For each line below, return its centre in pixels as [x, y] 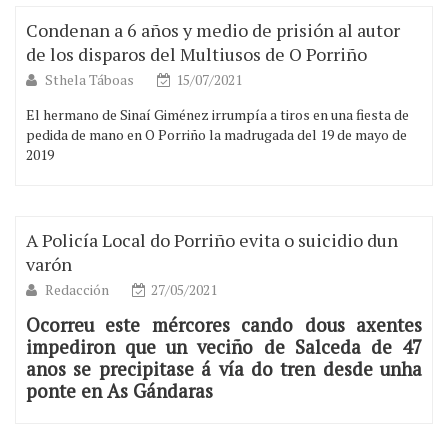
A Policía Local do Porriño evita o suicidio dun [212, 240]
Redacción [78, 290]
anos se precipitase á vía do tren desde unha [224, 369]
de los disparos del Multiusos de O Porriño [196, 54]
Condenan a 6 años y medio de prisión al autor [213, 30]
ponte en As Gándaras [119, 391]
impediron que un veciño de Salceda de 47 [224, 347]
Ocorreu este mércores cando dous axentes [224, 325]
